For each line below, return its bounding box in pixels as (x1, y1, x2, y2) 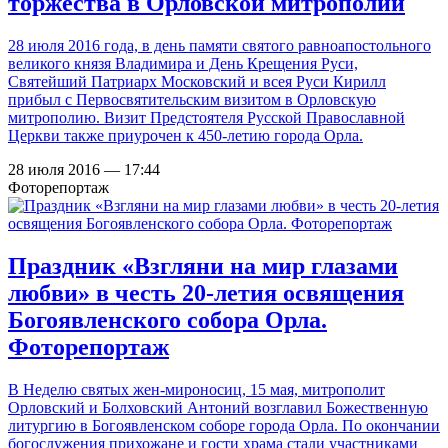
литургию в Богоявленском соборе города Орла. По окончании (8, 416, 440, 434)
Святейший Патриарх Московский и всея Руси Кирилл (8, 72, 386, 90)
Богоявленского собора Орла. (8, 306, 327, 333)
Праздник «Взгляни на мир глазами (8, 252, 398, 279)
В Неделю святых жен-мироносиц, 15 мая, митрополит (8, 380, 385, 398)
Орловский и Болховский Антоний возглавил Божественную (8, 398, 428, 416)
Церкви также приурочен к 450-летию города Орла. (8, 126, 363, 144)
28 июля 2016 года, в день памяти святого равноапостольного (8, 36, 431, 54)
